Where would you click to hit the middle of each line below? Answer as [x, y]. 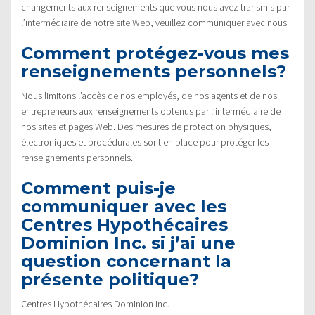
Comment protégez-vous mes [155, 53]
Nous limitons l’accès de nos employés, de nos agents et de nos [149, 95]
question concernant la [126, 261]
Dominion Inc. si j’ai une [128, 243]
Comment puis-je [98, 188]
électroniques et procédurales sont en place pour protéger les [145, 142]
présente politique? [110, 279]
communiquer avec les [124, 206]
